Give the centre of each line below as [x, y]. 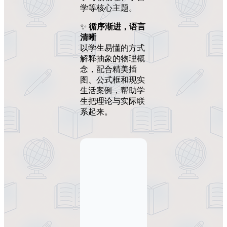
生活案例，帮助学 [112, 90]
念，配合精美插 [108, 69]
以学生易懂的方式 [112, 48]
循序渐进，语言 [117, 26]
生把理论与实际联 [112, 101]
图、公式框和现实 [112, 80]
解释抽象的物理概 [112, 58]
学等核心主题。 [108, 8]
